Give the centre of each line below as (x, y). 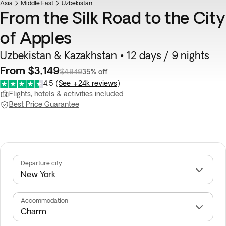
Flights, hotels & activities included (66, 94)
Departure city (41, 163)
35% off (95, 72)
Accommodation (44, 201)
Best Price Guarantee (44, 104)
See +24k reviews (88, 83)
